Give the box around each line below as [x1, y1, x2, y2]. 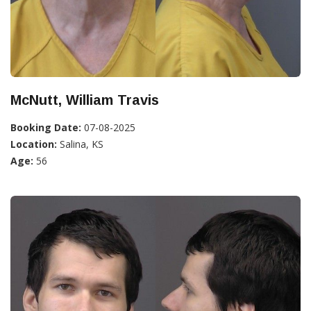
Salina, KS [57, 137, 103, 151]
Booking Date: [10, 121, 81, 135]
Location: [10, 137, 57, 151]
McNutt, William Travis [10, 92, 159, 108]
